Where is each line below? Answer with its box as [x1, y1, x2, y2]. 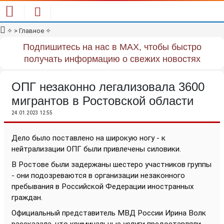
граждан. [11, 193, 42, 202]
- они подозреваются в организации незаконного [11, 171, 185, 180]
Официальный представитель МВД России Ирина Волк [11, 208, 206, 217]
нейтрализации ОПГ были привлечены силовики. [11, 144, 181, 153]
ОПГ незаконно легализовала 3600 [11, 80, 204, 93]
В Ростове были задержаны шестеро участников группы [11, 160, 211, 169]
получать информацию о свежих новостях [23, 54, 200, 64]
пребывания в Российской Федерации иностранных [11, 182, 194, 191]
